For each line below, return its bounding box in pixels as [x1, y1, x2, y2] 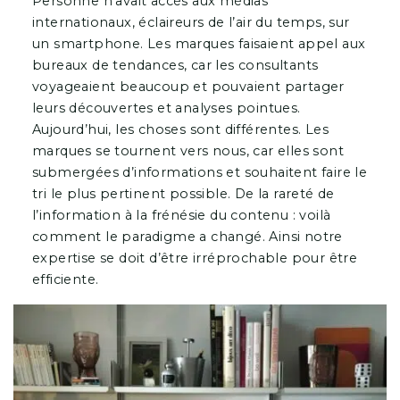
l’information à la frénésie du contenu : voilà [31, 206, 331, 223]
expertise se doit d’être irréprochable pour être [31, 249, 358, 266]
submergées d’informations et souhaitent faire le [31, 163, 368, 180]
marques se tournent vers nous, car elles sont [31, 142, 344, 159]
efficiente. [31, 271, 103, 287]
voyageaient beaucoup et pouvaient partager [31, 78, 345, 95]
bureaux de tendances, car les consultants [31, 56, 319, 73]
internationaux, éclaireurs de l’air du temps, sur [31, 13, 350, 30]
